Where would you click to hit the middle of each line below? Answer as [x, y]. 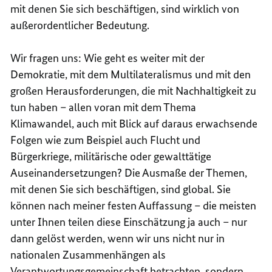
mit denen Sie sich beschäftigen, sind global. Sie [121, 189]
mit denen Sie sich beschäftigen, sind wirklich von [125, 8]
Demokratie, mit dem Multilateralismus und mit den [131, 74]
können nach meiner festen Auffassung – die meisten [134, 205]
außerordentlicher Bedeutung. [80, 25]
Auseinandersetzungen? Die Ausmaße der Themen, [129, 172]
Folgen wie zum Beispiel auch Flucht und [106, 140]
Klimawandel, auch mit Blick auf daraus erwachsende [134, 123]
